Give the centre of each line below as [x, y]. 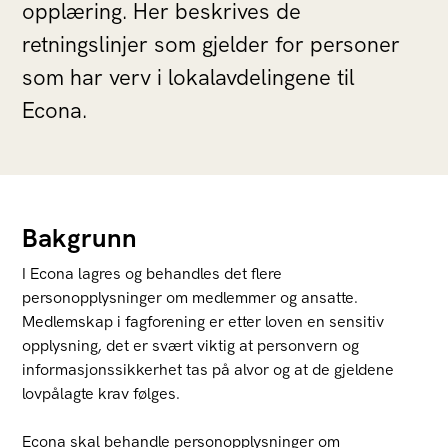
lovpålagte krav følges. [101, 393]
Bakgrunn [80, 238]
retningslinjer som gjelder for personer [211, 44]
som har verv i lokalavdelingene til [189, 77]
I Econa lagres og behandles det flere [152, 273]
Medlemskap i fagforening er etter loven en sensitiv [203, 321]
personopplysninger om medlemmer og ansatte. [190, 297]
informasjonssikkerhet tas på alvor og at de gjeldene [208, 369]
